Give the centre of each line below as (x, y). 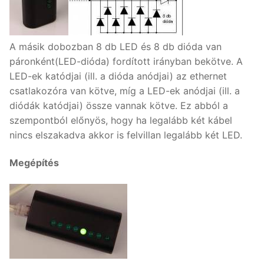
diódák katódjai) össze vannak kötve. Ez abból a (119, 105)
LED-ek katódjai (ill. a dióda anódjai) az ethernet (118, 76)
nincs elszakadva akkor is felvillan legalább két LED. (126, 135)
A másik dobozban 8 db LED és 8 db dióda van (115, 46)
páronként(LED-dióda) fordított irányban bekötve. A (126, 61)
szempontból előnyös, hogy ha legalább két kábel (121, 120)
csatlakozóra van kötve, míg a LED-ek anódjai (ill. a (125, 90)
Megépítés (34, 163)
